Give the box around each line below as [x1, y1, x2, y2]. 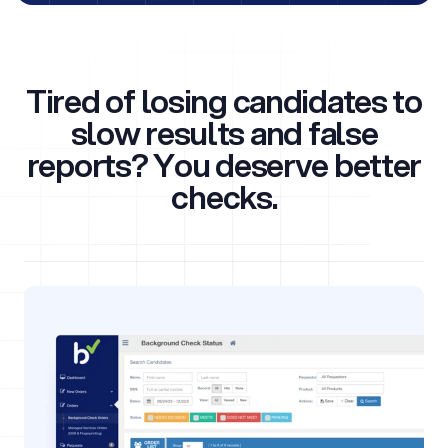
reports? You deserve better [26, 142, 422, 189]
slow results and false [70, 110, 378, 157]
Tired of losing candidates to [26, 78, 422, 125]
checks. [171, 174, 277, 221]
